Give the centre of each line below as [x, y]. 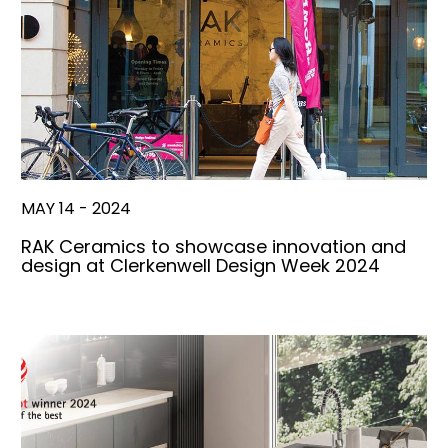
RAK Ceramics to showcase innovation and [213, 247]
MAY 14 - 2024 [76, 209]
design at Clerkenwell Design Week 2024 [200, 266]
